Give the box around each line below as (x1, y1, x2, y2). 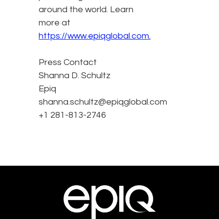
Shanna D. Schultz (39, 71, 110, 81)
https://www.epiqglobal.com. (39, 31, 151, 41)
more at (39, 18, 70, 28)
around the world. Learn (39, 5, 133, 15)
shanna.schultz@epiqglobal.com (39, 97, 169, 107)
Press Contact (39, 58, 97, 67)
